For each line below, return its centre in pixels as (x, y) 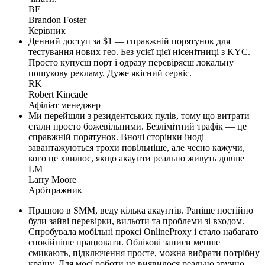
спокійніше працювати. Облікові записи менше (124, 243)
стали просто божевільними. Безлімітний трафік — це (138, 127)
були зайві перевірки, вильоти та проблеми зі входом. (136, 221)
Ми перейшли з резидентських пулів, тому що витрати (139, 116)
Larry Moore (52, 180)
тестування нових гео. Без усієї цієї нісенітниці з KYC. (139, 52)
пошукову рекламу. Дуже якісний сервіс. (110, 73)
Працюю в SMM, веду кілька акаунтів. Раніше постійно (141, 211)
